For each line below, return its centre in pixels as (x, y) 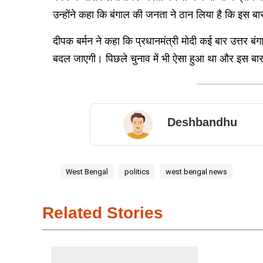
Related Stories (103, 213)
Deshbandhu (203, 122)
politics (137, 171)
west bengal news (196, 171)
